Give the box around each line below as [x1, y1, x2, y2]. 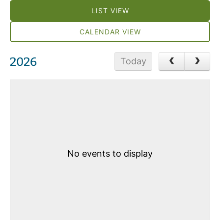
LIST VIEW [91, 6, 129, 15]
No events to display [67, 148, 153, 159]
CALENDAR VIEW [79, 27, 141, 36]
